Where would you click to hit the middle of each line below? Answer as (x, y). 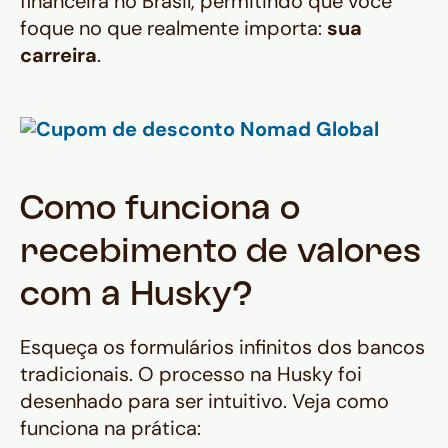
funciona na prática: (110, 428)
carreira (58, 55)
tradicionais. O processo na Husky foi (191, 374)
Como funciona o (160, 211)
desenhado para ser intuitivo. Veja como (204, 401)
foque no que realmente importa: (173, 28)
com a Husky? (136, 297)
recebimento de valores (220, 254)
